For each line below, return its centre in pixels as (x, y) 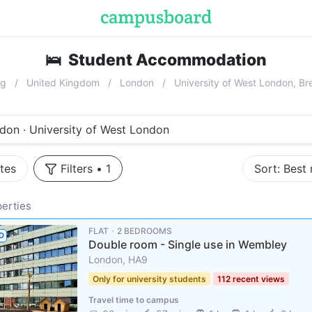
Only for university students (149, 279)
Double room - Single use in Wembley (187, 244)
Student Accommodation (167, 60)
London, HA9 (118, 259)
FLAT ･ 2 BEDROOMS (130, 231)
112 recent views (251, 279)
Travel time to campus (133, 300)
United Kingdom (63, 83)
